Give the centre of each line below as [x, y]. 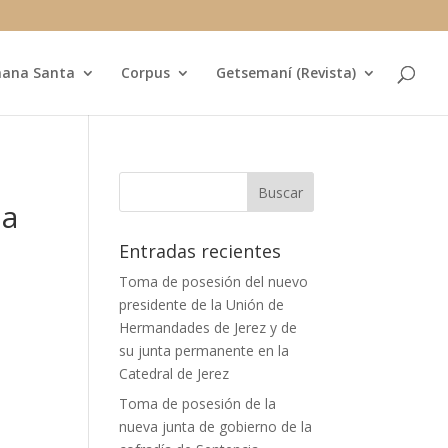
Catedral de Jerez [174, 373]
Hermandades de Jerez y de [208, 327]
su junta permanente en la [204, 350]
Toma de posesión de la [198, 403]
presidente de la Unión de [202, 304]
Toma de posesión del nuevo [214, 281]
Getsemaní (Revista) [286, 72]
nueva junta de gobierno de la [216, 426]
